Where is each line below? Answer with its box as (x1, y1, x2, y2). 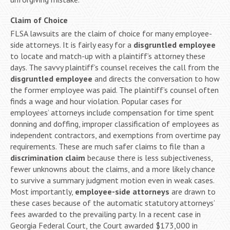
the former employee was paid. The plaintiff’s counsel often (10, 84, 219, 95)
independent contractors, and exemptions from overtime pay (10, 129, 220, 140)
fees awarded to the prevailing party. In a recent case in (10, 208, 201, 219)
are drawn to (169, 186, 216, 197)
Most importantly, (10, 186, 75, 197)
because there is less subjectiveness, (85, 152, 213, 163)
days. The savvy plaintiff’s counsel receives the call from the (10, 62, 219, 72)
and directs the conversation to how (92, 73, 220, 84)
